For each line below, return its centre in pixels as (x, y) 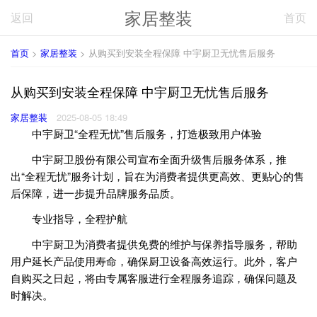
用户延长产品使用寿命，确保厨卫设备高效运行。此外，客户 (154, 261)
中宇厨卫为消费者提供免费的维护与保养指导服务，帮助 (154, 244)
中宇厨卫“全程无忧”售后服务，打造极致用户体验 (136, 134)
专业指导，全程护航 (69, 219)
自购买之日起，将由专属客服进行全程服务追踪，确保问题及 (154, 278)
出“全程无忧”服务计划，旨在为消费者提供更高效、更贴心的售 (157, 176)
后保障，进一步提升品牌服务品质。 (96, 193)
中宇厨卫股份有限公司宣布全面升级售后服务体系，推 (149, 159)
